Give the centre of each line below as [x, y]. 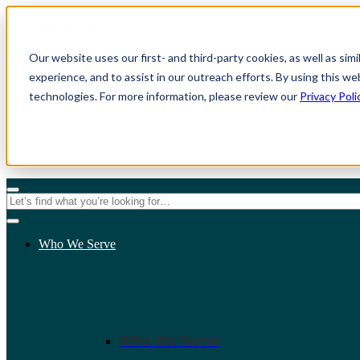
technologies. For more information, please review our [164, 96]
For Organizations [115, 127]
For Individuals [106, 113]
